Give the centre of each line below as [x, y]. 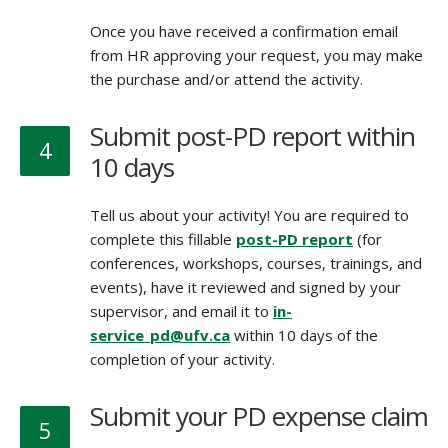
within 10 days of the [304, 335]
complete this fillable [163, 239]
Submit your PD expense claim [259, 416]
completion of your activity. [182, 359]
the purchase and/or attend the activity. [226, 79]
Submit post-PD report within [252, 136]
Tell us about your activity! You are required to [249, 215]
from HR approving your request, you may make [256, 55]
